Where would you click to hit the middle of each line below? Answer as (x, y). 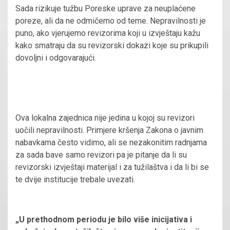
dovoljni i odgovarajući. (57, 57)
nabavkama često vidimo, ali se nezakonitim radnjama (111, 142)
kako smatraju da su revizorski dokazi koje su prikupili (112, 45)
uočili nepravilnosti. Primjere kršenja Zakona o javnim (109, 130)
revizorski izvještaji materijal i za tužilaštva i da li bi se (112, 167)
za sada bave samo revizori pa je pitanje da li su (101, 155)
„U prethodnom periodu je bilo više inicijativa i (104, 219)
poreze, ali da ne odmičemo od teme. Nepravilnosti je (111, 21)
